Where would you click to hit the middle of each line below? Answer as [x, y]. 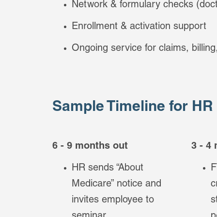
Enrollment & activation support [139, 27]
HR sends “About [108, 169]
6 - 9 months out [90, 147]
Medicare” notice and [117, 185]
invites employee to [113, 201]
